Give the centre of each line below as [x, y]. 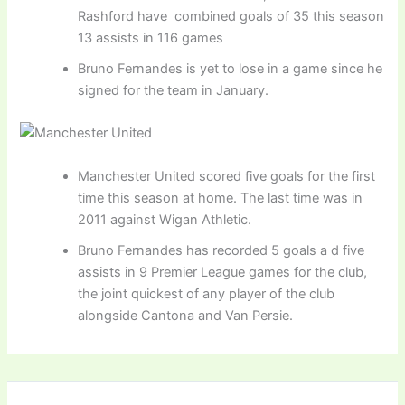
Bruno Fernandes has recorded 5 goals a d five [221, 250]
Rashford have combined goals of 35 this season [231, 17]
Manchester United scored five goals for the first [227, 176]
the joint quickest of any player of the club [207, 293]
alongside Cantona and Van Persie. [186, 315]
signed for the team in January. [174, 91]
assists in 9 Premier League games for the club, [223, 272]
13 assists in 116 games [151, 38]
